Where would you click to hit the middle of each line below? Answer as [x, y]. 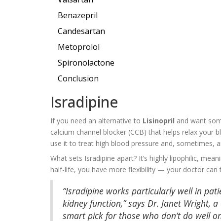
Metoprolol [79, 47]
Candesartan [81, 31]
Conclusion [78, 78]
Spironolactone [86, 62]
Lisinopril [159, 120]
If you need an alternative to [96, 120]
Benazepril [78, 15]
